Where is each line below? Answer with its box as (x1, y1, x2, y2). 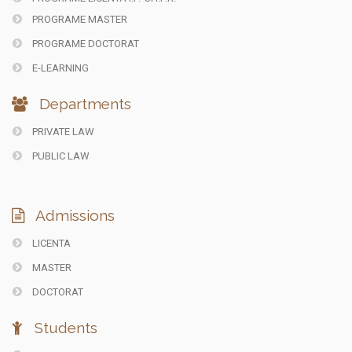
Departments (35, 95, 131, 113)
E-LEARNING (30, 62, 89, 75)
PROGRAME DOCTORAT (30, 38, 139, 50)
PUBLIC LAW (30, 150, 90, 163)
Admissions (32, 207, 115, 225)
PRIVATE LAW (30, 126, 94, 138)
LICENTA (30, 237, 71, 250)
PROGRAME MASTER (30, 13, 127, 26)
